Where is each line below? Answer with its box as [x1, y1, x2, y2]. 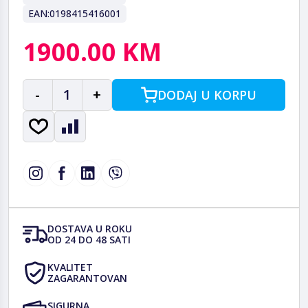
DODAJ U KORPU [157, 86, 256, 103]
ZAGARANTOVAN [47, 271, 127, 285]
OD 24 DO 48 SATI [47, 232, 131, 246]
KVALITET [47, 260, 93, 274]
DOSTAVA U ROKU [47, 221, 132, 235]
